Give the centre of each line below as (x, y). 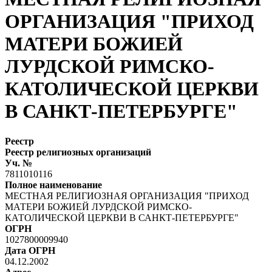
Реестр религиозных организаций (78, 152)
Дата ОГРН (30, 250)
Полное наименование (53, 185)
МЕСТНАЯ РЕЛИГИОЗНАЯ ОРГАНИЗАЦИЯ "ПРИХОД (127, 195)
